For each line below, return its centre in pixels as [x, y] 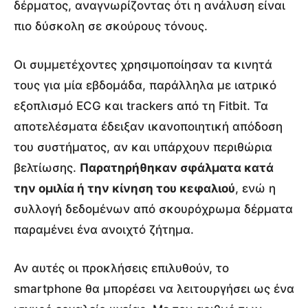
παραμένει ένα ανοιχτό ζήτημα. [104, 229]
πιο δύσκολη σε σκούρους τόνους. [111, 26]
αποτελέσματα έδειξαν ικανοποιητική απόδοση [148, 126]
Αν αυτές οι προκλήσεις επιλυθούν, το [121, 268]
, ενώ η [255, 188]
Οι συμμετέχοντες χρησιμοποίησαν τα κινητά [143, 64]
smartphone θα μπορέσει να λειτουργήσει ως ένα [154, 288]
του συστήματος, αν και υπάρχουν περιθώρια [143, 147]
